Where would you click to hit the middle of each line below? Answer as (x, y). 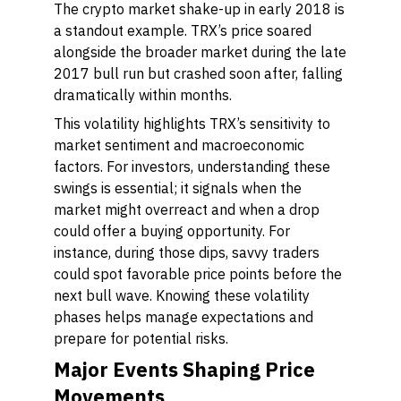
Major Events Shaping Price (184, 369)
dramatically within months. (143, 95)
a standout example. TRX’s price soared (183, 30)
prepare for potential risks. (141, 338)
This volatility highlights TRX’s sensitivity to (192, 124)
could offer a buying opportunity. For (172, 231)
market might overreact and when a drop (187, 209)
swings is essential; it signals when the (178, 188)
